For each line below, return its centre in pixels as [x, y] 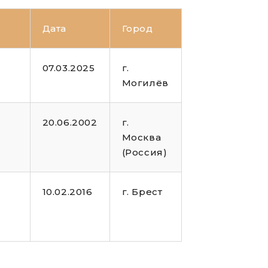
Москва [141, 138]
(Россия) [144, 153]
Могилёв [145, 83]
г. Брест [142, 192]
